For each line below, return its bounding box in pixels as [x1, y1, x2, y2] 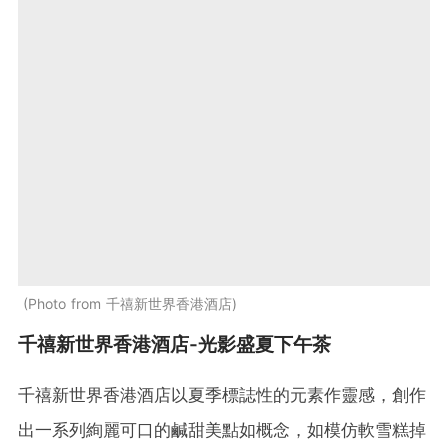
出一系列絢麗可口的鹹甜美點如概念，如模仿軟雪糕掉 [18, 420, 426, 441]
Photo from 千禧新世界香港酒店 [28, 295, 232, 313]
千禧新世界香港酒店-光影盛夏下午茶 [18, 333, 331, 357]
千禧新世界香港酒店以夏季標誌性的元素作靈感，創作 [18, 385, 426, 406]
